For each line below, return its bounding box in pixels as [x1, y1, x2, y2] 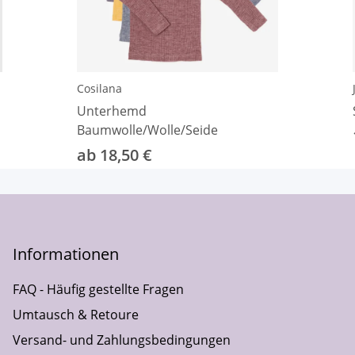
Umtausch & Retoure [13, 305, 139, 323]
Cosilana [77, 80, 122, 96]
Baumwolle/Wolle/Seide [77, 120, 218, 139]
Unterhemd [77, 101, 147, 120]
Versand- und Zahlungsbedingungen [13, 330, 231, 349]
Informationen [13, 242, 119, 265]
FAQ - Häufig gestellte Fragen [13, 280, 184, 298]
